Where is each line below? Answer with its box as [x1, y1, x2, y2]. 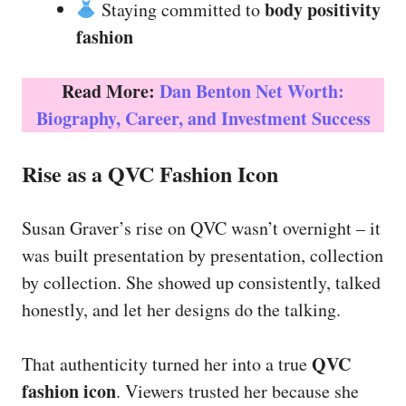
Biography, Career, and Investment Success [35, 105, 371, 131]
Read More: [62, 78, 159, 104]
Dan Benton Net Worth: [159, 78, 344, 104]
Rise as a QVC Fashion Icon [22, 158, 278, 189]
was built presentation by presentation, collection [22, 243, 383, 267]
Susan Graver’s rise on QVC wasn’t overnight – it [22, 216, 381, 240]
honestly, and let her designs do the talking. [22, 297, 341, 322]
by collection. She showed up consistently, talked [22, 270, 381, 295]
